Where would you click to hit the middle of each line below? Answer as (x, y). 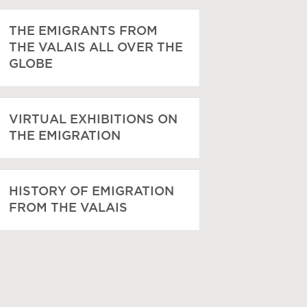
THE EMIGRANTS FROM (83, 32)
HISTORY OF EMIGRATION (91, 192)
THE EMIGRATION (64, 136)
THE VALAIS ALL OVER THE (96, 48)
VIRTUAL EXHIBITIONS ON (93, 120)
